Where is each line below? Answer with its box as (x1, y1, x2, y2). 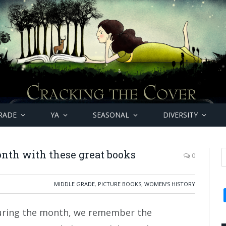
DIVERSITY (163, 110, 198, 120)
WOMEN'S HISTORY (144, 180, 195, 188)
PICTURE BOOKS (98, 180, 141, 188)
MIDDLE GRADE (54, 180, 95, 188)
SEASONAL (93, 110, 129, 120)
